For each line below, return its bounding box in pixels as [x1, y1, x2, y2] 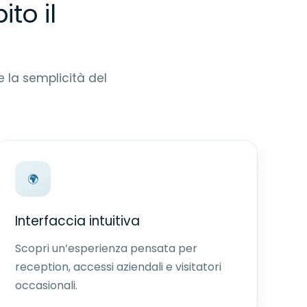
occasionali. [14, 278, 77, 293]
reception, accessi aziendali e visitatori [14, 259, 221, 275]
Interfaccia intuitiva [14, 212, 140, 230]
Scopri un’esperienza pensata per [14, 241, 197, 256]
